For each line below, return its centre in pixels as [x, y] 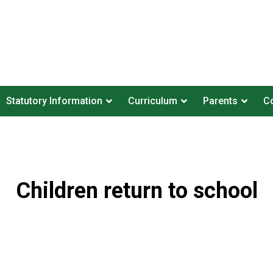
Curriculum [152, 101]
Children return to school [136, 191]
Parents [220, 101]
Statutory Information [54, 101]
